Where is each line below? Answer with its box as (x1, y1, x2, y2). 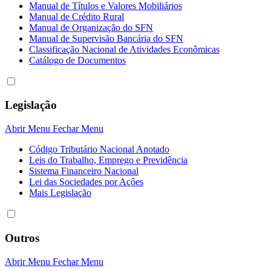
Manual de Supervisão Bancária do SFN (29, 33, 183, 44)
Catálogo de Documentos (29, 54, 126, 65)
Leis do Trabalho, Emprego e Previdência (29, 155, 188, 166)
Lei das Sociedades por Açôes (29, 177, 143, 188)
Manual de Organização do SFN (29, 22, 153, 33)
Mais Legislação (29, 188, 91, 198)
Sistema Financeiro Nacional (29, 166, 139, 177)
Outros (5, 231, 39, 244)
